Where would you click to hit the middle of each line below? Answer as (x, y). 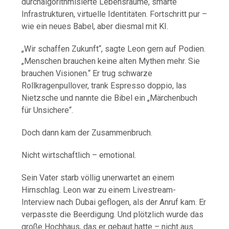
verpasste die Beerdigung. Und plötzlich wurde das (113, 215)
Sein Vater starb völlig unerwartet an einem (98, 178)
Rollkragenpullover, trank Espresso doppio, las (104, 86)
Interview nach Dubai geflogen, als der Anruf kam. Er (114, 202)
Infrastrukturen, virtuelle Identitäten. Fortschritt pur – (114, 14)
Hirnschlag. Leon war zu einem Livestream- (99, 190)
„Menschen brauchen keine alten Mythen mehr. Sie (111, 61)
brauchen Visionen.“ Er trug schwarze (87, 74)
